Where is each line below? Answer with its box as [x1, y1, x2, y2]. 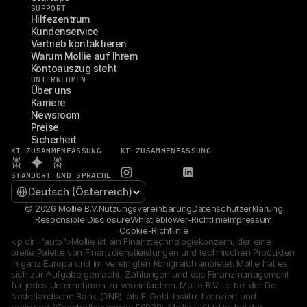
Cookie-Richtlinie [119, 225, 188, 236]
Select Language [10, 180, 74, 189]
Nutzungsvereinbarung [98, 203, 193, 214]
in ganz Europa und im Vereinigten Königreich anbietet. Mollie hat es [11, 258, 288, 269]
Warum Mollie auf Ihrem [31, 50, 138, 62]
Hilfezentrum [31, 13, 90, 25]
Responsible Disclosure [35, 214, 130, 225]
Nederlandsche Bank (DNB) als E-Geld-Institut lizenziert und [11, 291, 256, 302]
